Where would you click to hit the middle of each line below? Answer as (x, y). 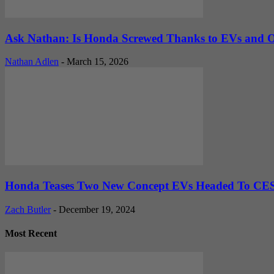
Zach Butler (28, 209)
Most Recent (31, 234)
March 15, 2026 (98, 62)
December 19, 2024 (97, 209)
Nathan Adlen (32, 62)
